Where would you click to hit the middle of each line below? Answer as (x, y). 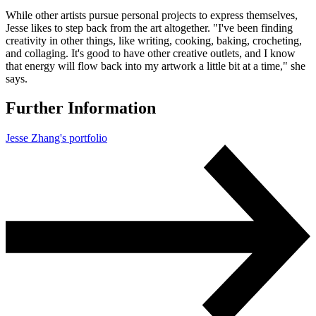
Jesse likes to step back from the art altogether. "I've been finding (149, 28)
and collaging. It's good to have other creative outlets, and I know (151, 53)
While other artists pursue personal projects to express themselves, (152, 15)
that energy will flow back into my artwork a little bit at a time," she (156, 66)
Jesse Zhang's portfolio (56, 138)
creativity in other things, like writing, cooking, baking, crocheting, (154, 40)
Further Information (81, 108)
